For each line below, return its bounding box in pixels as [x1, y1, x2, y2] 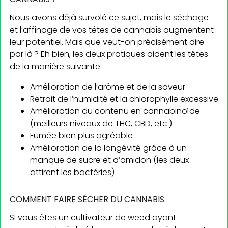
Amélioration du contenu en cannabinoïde [30, 105, 200, 118]
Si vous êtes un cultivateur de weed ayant [10, 212, 176, 224]
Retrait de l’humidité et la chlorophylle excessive [30, 93, 218, 105]
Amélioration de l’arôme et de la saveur [30, 81, 185, 93]
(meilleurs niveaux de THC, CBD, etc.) [30, 118, 172, 130]
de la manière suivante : [10, 61, 104, 73]
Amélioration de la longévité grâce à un [30, 142, 187, 154]
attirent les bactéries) [30, 166, 115, 179]
